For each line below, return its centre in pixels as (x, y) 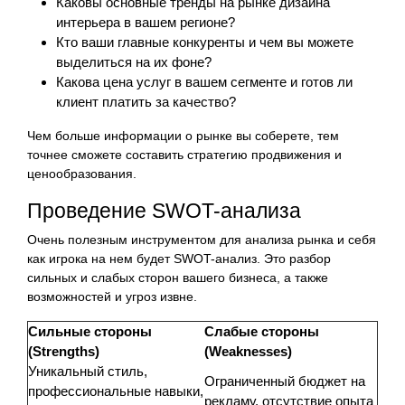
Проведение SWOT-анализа (164, 210)
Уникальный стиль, (88, 371)
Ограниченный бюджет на (285, 381)
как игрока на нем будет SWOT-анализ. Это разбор (179, 258)
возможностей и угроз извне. (112, 296)
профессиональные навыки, (116, 391)
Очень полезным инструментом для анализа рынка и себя (202, 239)
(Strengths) (64, 351)
